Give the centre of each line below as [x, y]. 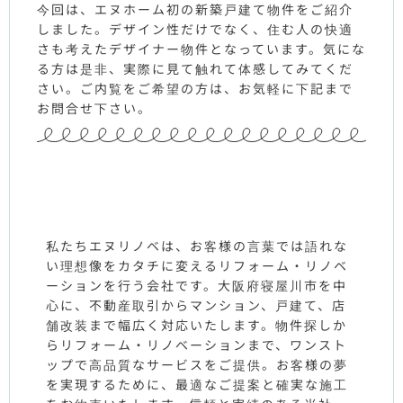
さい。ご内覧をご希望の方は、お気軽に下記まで [195, 88]
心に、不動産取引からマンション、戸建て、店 [196, 305]
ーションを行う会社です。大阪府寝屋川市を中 [197, 286]
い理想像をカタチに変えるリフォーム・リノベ [197, 266]
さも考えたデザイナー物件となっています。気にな [201, 48]
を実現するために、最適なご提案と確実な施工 [197, 385]
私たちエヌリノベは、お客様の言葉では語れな [197, 246]
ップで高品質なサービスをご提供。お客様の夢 [197, 365]
